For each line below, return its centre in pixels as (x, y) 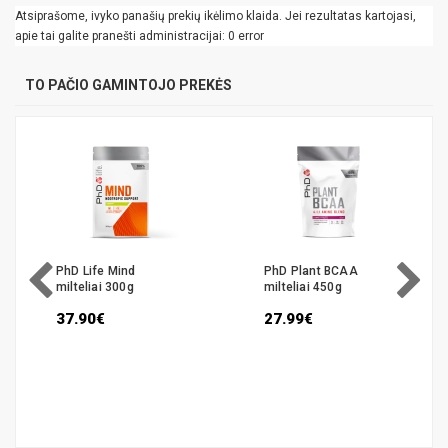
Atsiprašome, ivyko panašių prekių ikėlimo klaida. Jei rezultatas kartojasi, (215, 15)
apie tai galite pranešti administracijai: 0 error (139, 35)
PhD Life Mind (96, 270)
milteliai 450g (303, 286)
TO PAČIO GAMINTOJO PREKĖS (128, 84)
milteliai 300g (95, 286)
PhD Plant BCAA (311, 270)
